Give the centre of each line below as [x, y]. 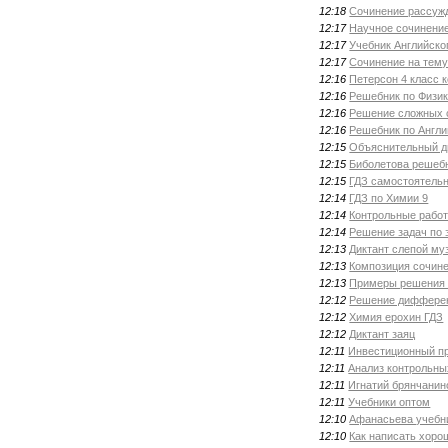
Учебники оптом [389, 401]
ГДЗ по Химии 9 [389, 197]
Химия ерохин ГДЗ [396, 316]
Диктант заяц [382, 333]
